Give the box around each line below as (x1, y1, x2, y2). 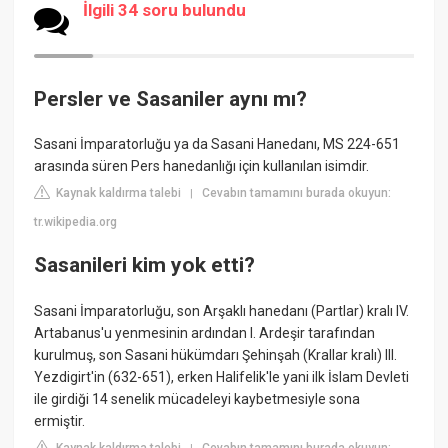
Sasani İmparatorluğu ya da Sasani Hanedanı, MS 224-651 (34, 136, 401, 153)
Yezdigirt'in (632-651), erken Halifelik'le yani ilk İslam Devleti (34, 368, 410, 385)
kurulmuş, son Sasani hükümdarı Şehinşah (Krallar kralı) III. (34, 346, 398, 363)
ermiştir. (34, 412, 86, 429)
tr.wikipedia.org (34, 215, 118, 230)
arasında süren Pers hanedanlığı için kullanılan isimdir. (34, 158, 370, 175)
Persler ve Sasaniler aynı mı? (34, 86, 308, 111)
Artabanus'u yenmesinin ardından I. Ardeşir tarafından (34, 324, 376, 341)
